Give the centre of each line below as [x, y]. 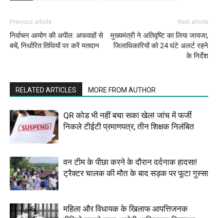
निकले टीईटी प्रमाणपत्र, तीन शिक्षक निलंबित [129, 126]
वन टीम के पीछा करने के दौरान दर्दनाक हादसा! [130, 162]
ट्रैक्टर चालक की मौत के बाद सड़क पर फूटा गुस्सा [136, 173]
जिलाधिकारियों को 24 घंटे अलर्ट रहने [161, 45]
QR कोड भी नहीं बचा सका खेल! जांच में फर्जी [127, 115]
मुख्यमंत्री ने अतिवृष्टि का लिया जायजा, [159, 35]
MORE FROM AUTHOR [122, 90]
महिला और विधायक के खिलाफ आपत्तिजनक [126, 209]
